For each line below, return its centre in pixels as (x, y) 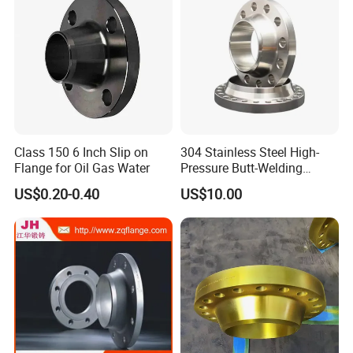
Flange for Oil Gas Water (82, 167)
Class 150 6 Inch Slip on (82, 152)
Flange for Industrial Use (248, 183)
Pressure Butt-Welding (241, 167)
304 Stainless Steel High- (249, 152)
